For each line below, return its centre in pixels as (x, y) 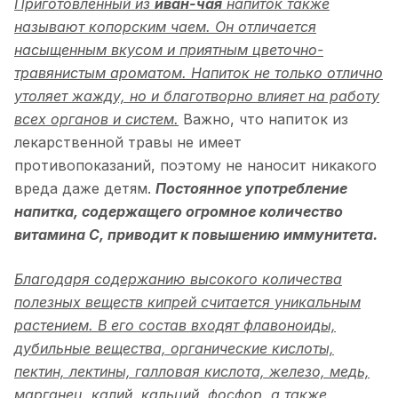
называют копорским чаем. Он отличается (165, 26)
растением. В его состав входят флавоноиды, (175, 325)
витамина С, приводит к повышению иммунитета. (196, 234)
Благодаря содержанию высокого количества (178, 279)
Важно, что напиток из (263, 119)
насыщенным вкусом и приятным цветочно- (169, 49)
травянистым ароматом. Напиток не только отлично (199, 72)
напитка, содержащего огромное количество (179, 211)
